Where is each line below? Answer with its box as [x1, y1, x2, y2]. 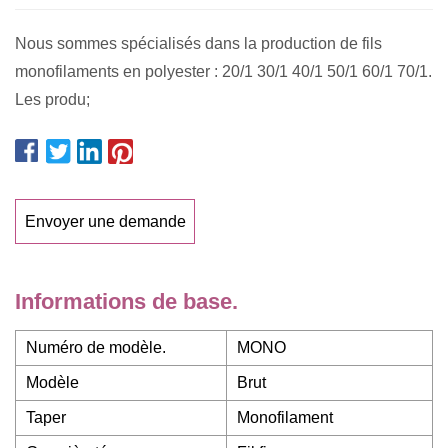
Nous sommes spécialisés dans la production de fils [15, 35, 382, 52]
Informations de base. [15, 289, 238, 314]
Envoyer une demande [24, 212, 186, 230]
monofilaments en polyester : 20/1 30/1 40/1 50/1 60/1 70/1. [15, 63, 432, 80]
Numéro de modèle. [26, 339, 166, 356]
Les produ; [15, 91, 90, 108]
